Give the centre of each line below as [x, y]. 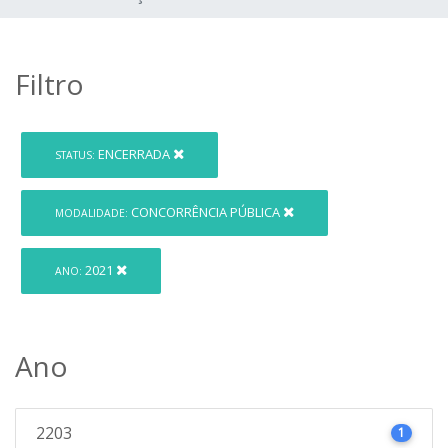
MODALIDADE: [92, 213]
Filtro [49, 84]
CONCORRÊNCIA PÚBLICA [206, 212]
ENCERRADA [134, 154]
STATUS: [75, 155]
